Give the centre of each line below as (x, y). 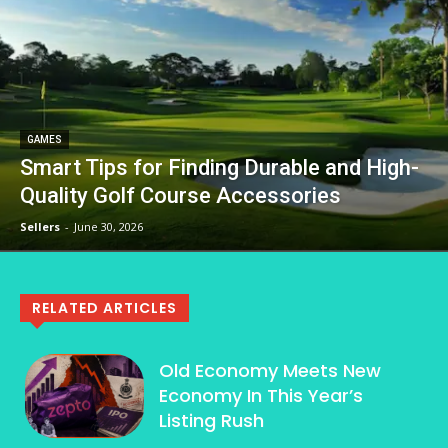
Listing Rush (212, 421)
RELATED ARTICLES (104, 307)
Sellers (40, 226)
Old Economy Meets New (270, 371)
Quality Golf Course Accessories (180, 195)
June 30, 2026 (108, 226)
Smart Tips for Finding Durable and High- (219, 167)
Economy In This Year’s (261, 396)
